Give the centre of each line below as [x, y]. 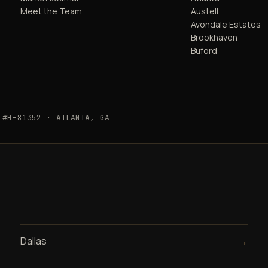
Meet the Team [51, 11]
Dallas [33, 241]
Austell [205, 11]
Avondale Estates [226, 24]
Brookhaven [214, 37]
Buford [204, 50]
